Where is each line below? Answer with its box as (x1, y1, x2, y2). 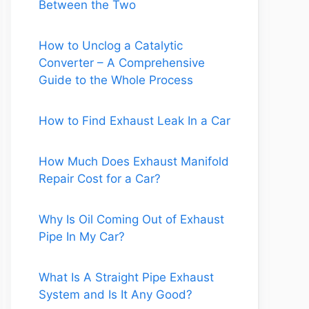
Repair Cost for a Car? (39, 172, 161, 186)
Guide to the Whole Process (39, 73, 193, 87)
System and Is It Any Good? (39, 288, 192, 301)
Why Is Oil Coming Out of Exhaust (39, 212, 224, 226)
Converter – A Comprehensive (39, 56, 205, 70)
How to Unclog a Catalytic (39, 39, 183, 52)
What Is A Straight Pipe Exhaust (39, 270, 214, 284)
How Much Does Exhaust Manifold (39, 154, 229, 168)
